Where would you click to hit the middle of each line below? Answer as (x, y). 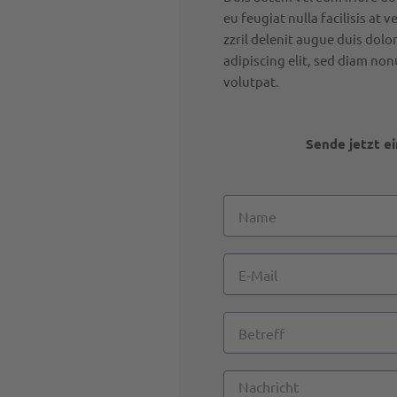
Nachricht (252, 380)
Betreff (244, 322)
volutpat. (251, 81)
